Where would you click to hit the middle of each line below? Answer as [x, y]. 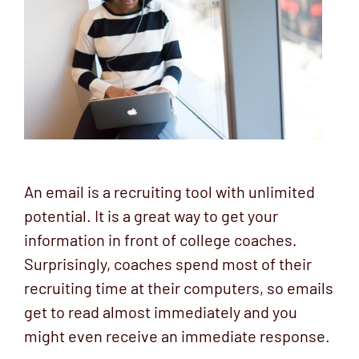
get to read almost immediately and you [161, 311]
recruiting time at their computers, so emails [179, 287]
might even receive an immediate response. [177, 335]
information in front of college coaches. [161, 239]
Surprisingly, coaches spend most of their [168, 263]
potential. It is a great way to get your [151, 215]
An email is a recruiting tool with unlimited [169, 191]
